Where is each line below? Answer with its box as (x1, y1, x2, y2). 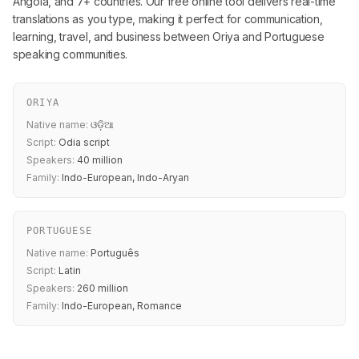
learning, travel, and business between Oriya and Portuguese (13, 30, 325, 43)
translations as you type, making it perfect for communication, (13, 12, 323, 26)
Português (88, 247, 139, 259)
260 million (75, 282, 128, 294)
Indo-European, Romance (59, 300, 182, 312)
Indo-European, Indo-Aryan (59, 171, 189, 184)
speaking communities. (13, 47, 128, 61)
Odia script (56, 136, 110, 148)
